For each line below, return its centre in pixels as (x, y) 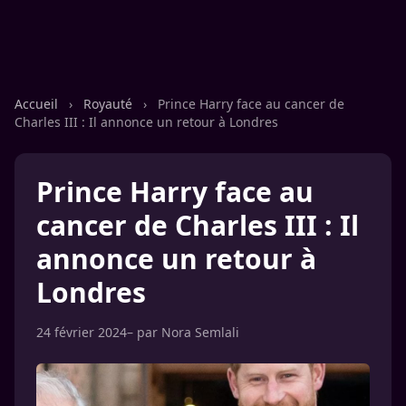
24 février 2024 (82, 332)
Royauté (110, 104)
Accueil (38, 104)
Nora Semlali (200, 332)
